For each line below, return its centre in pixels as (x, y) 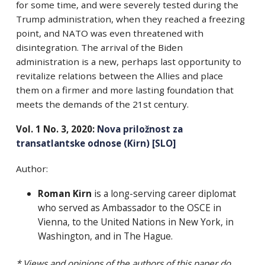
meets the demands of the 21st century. (102, 104)
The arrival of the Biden (132, 47)
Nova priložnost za (140, 129)
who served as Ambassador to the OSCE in (129, 208)
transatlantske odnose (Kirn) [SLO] (96, 143)
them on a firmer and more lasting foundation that (125, 90)
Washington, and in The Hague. (105, 236)
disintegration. (48, 47)
